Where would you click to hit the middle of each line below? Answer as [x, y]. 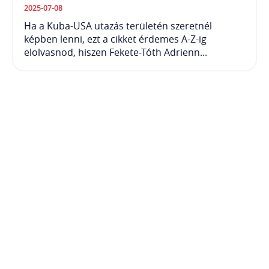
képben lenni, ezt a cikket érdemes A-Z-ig [115, 39]
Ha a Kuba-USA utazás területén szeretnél [118, 26]
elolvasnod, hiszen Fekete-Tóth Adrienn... [116, 52]
